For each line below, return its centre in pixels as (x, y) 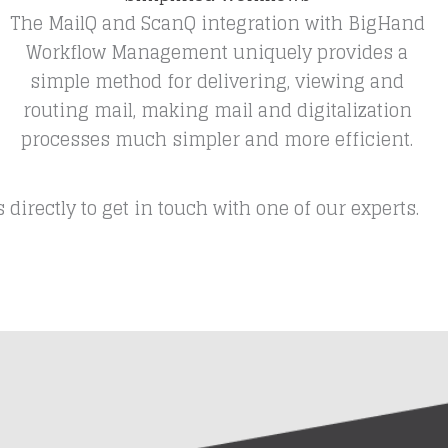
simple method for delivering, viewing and (217, 81)
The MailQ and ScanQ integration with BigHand (217, 23)
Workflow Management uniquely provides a (217, 52)
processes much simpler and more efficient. (217, 139)
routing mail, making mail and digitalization (217, 110)
